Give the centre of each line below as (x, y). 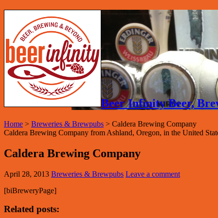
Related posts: (32, 209)
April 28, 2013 (27, 174)
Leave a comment (153, 174)
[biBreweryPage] (30, 190)
